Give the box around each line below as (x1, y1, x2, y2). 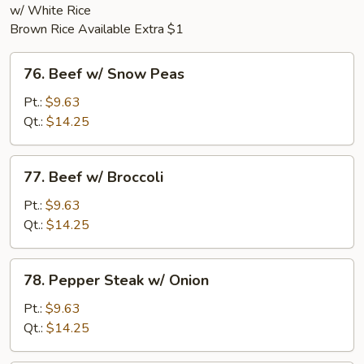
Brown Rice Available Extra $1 (10, 20, 184, 38)
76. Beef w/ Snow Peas (24, 64, 184, 84)
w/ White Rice (10, 2, 91, 19)
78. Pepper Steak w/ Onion (24, 271, 209, 290)
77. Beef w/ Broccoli (24, 167, 163, 187)
